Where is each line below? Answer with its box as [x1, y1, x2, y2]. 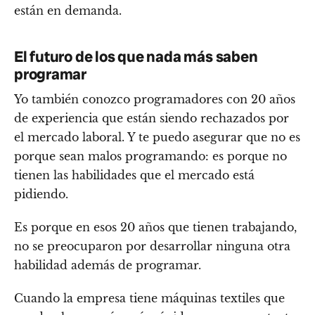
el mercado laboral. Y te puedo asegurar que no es [14, 130, 300, 145]
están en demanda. [14, 3, 122, 18]
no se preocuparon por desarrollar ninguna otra [14, 239, 290, 254]
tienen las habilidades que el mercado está [14, 168, 255, 183]
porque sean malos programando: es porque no [14, 149, 287, 164]
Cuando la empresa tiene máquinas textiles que [14, 291, 285, 306]
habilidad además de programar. [14, 258, 201, 273]
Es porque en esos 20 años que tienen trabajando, [14, 220, 297, 235]
